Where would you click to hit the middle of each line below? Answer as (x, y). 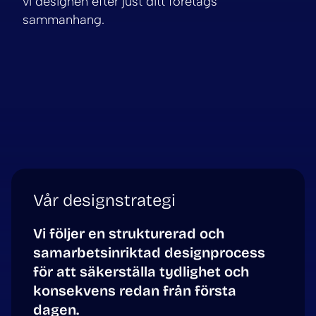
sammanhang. (63, 20)
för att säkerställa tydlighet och (141, 272)
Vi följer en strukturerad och (129, 234)
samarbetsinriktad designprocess (149, 253)
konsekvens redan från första (135, 291)
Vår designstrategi (104, 201)
